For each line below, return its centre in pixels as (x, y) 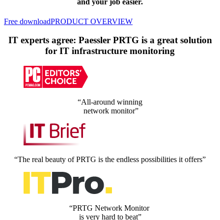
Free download (27, 21)
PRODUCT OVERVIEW (92, 21)
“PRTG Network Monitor (110, 208)
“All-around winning (110, 102)
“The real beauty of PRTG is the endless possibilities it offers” (110, 160)
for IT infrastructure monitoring (110, 51)
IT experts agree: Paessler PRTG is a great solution (110, 40)
